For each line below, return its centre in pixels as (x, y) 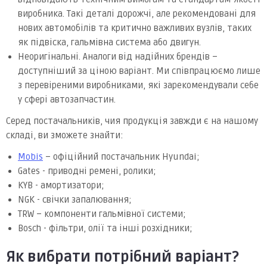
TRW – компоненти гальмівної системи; (102, 214)
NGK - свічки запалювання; (75, 199)
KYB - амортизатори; (61, 185)
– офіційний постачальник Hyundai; (121, 156)
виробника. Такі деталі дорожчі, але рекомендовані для (137, 13)
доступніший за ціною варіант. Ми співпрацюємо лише (139, 71)
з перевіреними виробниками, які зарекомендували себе (138, 85)
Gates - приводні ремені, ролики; (87, 171)
